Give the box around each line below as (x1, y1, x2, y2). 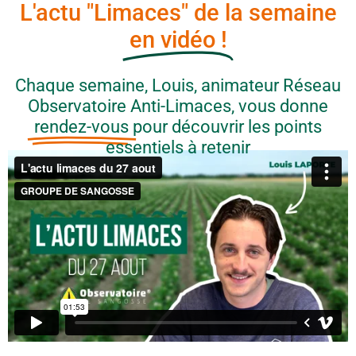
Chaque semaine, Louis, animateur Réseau (15, 75, 341, 95)
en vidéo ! (129, 26, 227, 53)
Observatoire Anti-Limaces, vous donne (28, 96, 328, 116)
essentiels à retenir (106, 137, 250, 157)
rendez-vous (34, 117, 129, 137)
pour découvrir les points (133, 117, 322, 137)
